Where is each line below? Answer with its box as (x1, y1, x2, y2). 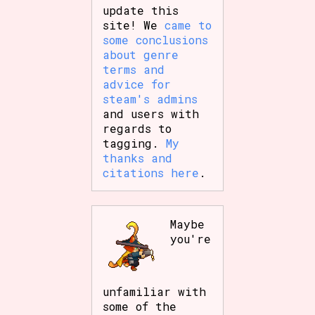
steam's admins (103, 91, 198, 106)
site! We (103, 17, 165, 32)
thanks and (103, 150, 173, 165)
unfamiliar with (103, 283, 207, 299)
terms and (103, 61, 165, 77)
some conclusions (103, 32, 209, 47)
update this (103, 2, 179, 18)
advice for (103, 76, 172, 91)
